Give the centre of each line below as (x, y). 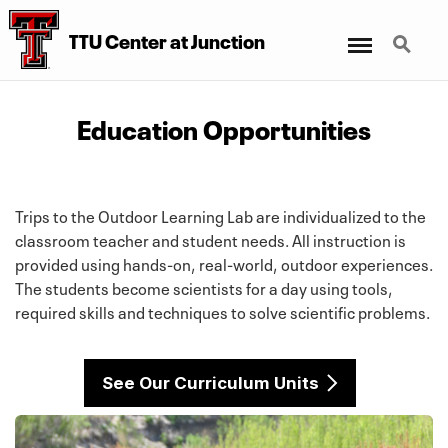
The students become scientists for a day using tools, (204, 286)
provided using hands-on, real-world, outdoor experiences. (224, 262)
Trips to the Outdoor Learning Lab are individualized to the (220, 214)
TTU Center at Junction (166, 40)
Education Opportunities (224, 126)
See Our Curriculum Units (210, 382)
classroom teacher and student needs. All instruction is (210, 238)
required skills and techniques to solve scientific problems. (222, 310)
